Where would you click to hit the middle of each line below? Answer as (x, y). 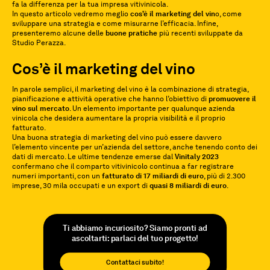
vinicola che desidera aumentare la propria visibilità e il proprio (119, 118)
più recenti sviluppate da (200, 33)
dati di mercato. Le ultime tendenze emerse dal (93, 157)
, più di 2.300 (224, 176)
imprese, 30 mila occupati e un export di (81, 186)
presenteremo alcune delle (59, 33)
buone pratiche (131, 33)
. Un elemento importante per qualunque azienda (152, 108)
